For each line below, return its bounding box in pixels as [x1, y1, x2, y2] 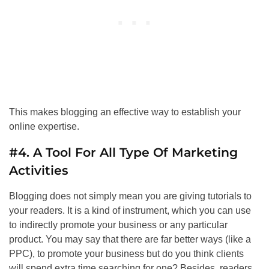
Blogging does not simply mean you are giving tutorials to [9, 191, 252, 202]
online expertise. [9, 121, 79, 132]
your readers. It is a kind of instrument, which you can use [9, 205, 251, 216]
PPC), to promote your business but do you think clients [9, 249, 244, 259]
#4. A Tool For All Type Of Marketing [9, 145, 238, 160]
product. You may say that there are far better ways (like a [9, 234, 251, 245]
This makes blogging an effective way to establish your [9, 107, 241, 118]
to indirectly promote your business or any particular [9, 220, 228, 231]
